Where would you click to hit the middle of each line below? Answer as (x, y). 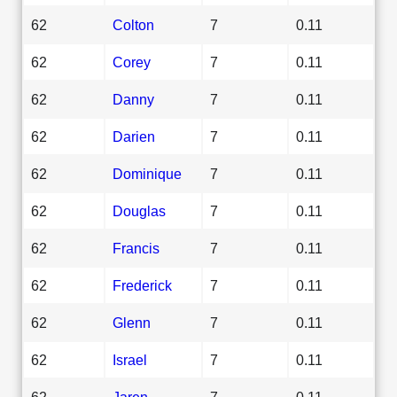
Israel (130, 359)
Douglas (139, 210)
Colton (133, 24)
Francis (136, 248)
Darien (134, 136)
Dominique (147, 173)
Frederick (142, 285)
